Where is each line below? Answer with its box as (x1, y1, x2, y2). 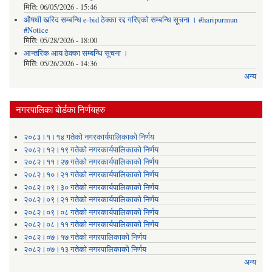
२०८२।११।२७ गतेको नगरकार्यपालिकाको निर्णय (23, 157, 158, 168)
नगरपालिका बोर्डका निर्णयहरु (16, 103, 105, 115)
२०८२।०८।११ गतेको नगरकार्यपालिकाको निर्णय (23, 219, 158, 230)
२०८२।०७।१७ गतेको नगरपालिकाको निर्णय (23, 231, 146, 242)
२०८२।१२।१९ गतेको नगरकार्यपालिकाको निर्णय (23, 144, 158, 155)
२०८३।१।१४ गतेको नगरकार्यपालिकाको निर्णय (23, 132, 154, 143)
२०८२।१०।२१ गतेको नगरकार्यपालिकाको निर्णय (23, 169, 158, 180)
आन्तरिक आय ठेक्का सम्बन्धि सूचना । (23, 47, 128, 58)
